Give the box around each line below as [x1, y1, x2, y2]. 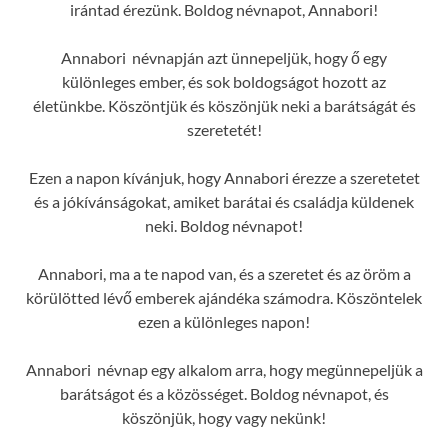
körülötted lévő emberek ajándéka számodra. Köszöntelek [26, 288, 422, 308]
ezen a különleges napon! [138, 312, 310, 332]
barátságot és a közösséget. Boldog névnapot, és [59, 384, 389, 404]
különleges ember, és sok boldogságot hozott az [62, 72, 386, 92]
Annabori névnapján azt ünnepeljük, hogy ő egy [61, 48, 387, 68]
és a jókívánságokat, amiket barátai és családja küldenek [34, 192, 414, 212]
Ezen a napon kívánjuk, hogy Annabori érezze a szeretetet [28, 168, 420, 188]
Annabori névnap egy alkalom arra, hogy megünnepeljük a [25, 360, 423, 380]
